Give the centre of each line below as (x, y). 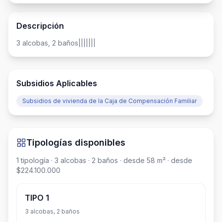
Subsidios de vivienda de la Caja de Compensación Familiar (110, 101)
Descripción (40, 26)
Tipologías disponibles (76, 142)
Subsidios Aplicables (57, 83)
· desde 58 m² (142, 160)
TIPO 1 (37, 198)
